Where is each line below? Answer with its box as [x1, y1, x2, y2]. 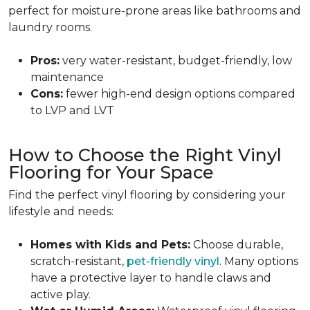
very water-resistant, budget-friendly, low [60, 54, 292, 67]
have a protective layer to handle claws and [30, 271, 271, 284]
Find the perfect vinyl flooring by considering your [8, 188, 286, 201]
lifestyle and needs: [8, 205, 113, 218]
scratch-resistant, [30, 255, 127, 268]
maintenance [30, 71, 104, 84]
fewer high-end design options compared [63, 87, 295, 100]
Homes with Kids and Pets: [30, 238, 190, 251]
